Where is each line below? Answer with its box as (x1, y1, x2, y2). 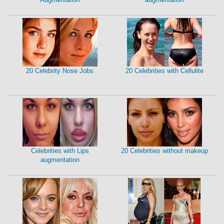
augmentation (40, 156, 79, 164)
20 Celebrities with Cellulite (125, 67, 203, 75)
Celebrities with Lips (30, 147, 89, 155)
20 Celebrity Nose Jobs (26, 67, 93, 75)
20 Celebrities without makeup (120, 147, 208, 155)
